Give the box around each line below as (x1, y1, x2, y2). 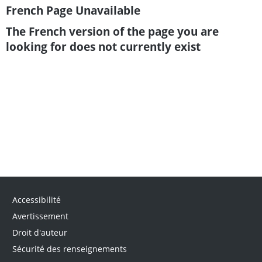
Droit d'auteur (12, 226, 67, 238)
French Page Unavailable (6, 2, 140, 18)
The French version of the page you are (6, 23, 219, 39)
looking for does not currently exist (6, 38, 201, 54)
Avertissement (12, 210, 68, 222)
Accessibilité (12, 194, 61, 205)
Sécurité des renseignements (12, 243, 127, 254)
